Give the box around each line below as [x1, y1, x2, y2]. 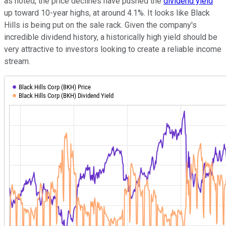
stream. [4, 56, 30, 67]
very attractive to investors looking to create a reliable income [4, 44, 221, 54]
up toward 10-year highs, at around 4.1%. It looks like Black [4, 8, 210, 18]
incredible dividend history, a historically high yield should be [4, 32, 217, 42]
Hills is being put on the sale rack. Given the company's [4, 20, 197, 30]
